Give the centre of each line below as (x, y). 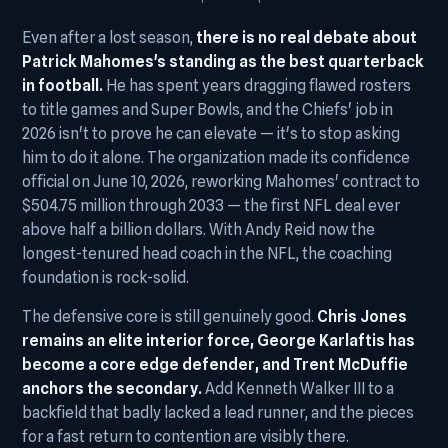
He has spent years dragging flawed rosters (257, 85)
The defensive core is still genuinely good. (169, 316)
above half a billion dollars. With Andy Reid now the (198, 229)
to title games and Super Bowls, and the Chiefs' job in (207, 109)
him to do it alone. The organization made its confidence (216, 157)
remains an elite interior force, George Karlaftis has (218, 340)
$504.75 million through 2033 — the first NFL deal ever (211, 205)
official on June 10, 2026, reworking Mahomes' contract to (221, 181)
